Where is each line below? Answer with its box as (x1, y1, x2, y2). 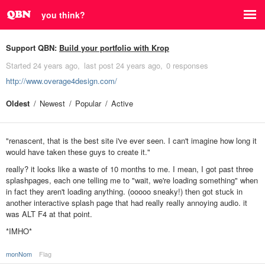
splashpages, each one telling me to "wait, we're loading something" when (6, 174, 258, 186)
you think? (41, 9, 85, 21)
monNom (6, 249, 32, 259)
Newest (40, 98, 65, 109)
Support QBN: (6, 42, 59, 53)
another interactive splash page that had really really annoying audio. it (6, 197, 247, 209)
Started (6, 60, 33, 71)
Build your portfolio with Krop (59, 42, 169, 53)
